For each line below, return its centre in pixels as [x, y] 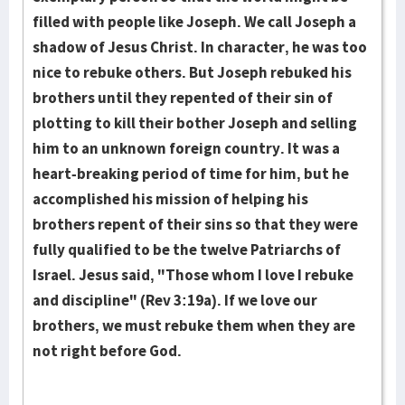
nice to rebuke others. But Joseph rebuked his [192, 72]
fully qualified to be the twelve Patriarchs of [187, 250]
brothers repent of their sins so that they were [195, 224]
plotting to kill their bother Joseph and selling [195, 123]
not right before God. [107, 351]
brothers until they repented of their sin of [183, 98]
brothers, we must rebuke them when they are [194, 325]
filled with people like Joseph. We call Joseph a [194, 22]
